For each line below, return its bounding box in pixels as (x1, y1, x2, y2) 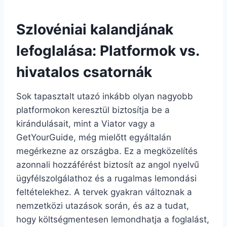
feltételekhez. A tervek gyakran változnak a (16, 186, 192, 197)
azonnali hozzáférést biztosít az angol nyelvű (16, 159, 199, 170)
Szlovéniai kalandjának (16, 20, 173, 38)
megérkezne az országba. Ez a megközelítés (16, 145, 198, 156)
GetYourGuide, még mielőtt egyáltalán (16, 132, 171, 142)
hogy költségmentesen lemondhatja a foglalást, (16, 214, 209, 224)
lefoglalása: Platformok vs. (16, 42, 199, 59)
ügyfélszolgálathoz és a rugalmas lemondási (16, 173, 197, 183)
